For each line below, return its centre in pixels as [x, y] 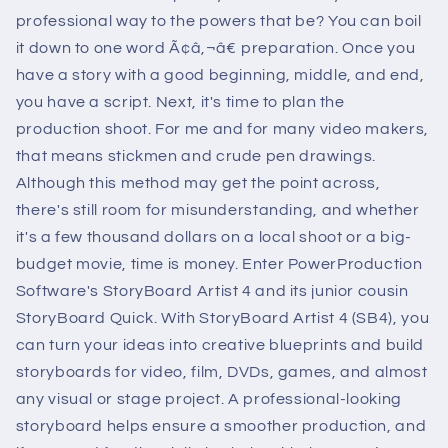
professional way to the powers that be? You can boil [218, 20]
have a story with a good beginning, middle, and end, [220, 74]
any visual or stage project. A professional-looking [208, 398]
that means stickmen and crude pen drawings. [195, 155]
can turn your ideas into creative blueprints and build [219, 344]
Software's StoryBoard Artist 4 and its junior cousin [212, 290]
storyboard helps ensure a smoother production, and [221, 425]
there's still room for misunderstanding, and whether [217, 209]
